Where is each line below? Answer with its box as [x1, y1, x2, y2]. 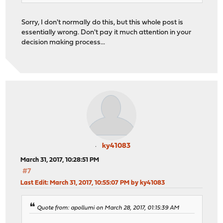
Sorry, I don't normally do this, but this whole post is [21, 19, 184, 27]
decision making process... [21, 39, 106, 47]
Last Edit [20, 179, 47, 186]
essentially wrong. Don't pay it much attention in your [21, 29, 192, 37]
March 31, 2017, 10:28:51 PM [20, 156, 100, 163]
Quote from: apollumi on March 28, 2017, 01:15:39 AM [37, 205, 180, 211]
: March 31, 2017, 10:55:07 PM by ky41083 [47, 179, 165, 186]
